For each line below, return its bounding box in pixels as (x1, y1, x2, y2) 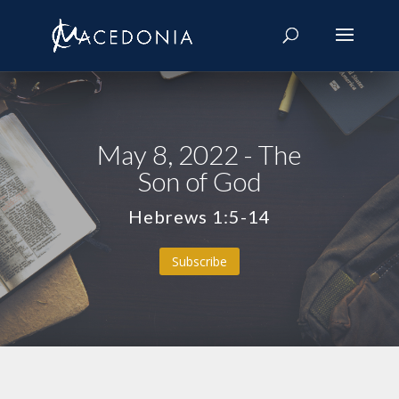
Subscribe (171, 253, 227, 271)
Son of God (136, 165, 262, 197)
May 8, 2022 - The (96, 138, 302, 170)
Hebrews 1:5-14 (127, 206, 271, 227)
